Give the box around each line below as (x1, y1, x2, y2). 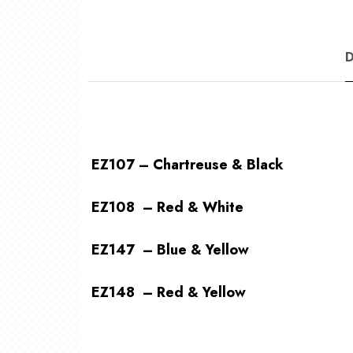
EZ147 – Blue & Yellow (91, 240, 249, 261)
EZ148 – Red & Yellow (91, 282, 246, 303)
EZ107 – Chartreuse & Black (91, 154, 284, 176)
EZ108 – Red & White (91, 197, 243, 218)
